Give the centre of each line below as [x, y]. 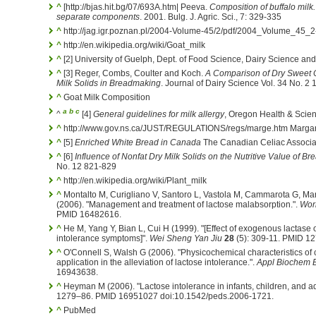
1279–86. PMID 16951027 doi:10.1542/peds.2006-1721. [165, 296]
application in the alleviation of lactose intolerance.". [157, 262]
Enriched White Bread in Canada [138, 142]
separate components [98, 17]
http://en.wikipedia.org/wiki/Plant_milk [134, 180]
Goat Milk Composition [106, 97]
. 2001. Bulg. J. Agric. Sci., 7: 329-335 [211, 17]
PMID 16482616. [89, 214]
